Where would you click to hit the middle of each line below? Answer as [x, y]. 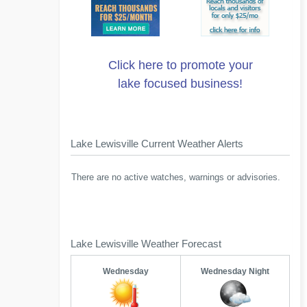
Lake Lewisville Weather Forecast [146, 244]
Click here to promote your [180, 65]
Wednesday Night [235, 271]
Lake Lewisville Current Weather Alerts [157, 144]
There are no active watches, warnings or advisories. [176, 177]
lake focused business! [181, 84]
